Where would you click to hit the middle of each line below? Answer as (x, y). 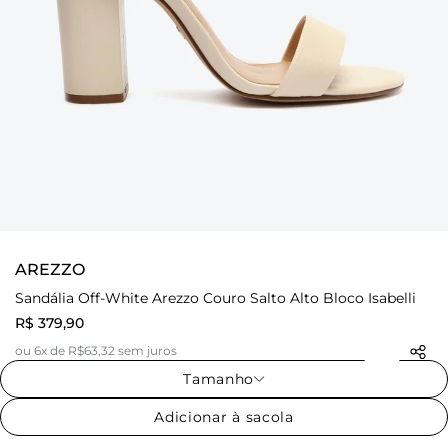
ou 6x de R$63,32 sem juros (96, 351)
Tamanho (219, 379)
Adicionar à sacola (224, 417)
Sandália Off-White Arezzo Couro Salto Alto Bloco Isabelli (215, 298)
